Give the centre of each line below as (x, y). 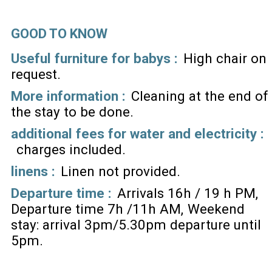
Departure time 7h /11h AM (96, 209)
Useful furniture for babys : (94, 59)
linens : (33, 172)
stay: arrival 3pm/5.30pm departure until (136, 225)
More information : (68, 96)
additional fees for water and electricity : (138, 134)
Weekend (216, 209)
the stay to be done (70, 112)
